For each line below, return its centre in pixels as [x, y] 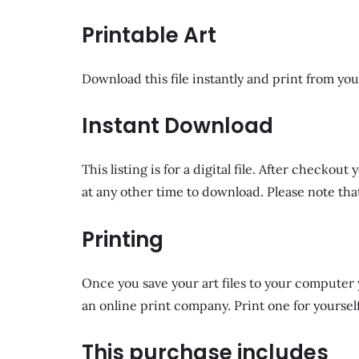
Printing [123, 239]
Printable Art [149, 35]
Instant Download [177, 126]
